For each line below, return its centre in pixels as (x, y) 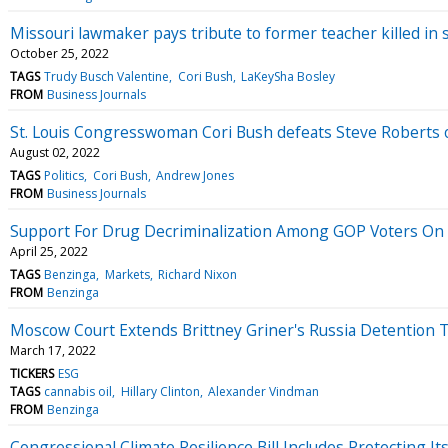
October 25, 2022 (59, 53)
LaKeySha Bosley (287, 76)
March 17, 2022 (53, 350)
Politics (64, 175)
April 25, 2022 (49, 251)
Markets (127, 274)
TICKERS (32, 373)
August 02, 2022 (55, 152)
